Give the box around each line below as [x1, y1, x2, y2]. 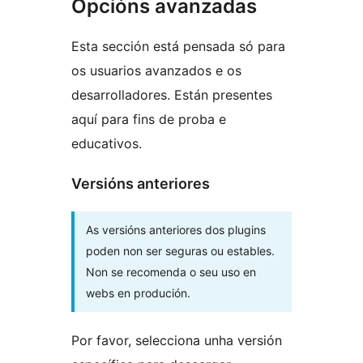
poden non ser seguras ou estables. [86, 243, 275, 258]
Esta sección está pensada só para [71, 37, 285, 54]
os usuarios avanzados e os [71, 62, 241, 79]
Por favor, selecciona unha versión [71, 331, 282, 348]
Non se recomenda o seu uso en [86, 264, 256, 279]
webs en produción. [86, 285, 190, 300]
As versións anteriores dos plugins [86, 222, 266, 237]
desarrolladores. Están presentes [71, 86, 272, 103]
